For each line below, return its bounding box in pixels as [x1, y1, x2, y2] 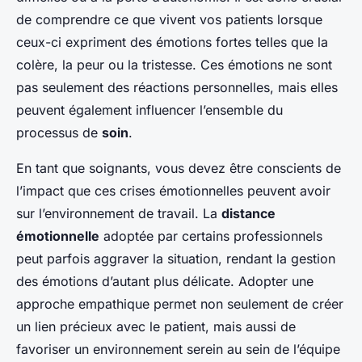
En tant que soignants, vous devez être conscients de [16, 160, 341, 177]
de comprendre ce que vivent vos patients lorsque [16, 11, 322, 28]
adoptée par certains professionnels [99, 228, 322, 245]
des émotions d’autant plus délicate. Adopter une [16, 273, 314, 290]
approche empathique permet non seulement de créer [16, 296, 343, 313]
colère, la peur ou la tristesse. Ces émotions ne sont [16, 57, 332, 74]
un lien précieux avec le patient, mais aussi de [16, 318, 296, 335]
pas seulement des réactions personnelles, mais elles [16, 79, 338, 96]
